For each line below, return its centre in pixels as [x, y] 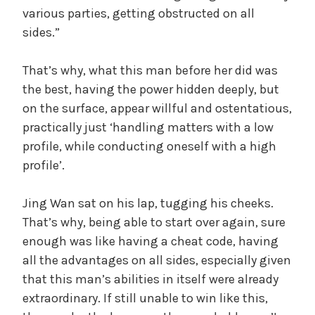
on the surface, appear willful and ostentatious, [157, 108]
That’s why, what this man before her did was [150, 70]
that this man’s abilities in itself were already [150, 279]
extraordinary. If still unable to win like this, [145, 298]
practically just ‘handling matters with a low [148, 127]
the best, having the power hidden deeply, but [151, 89]
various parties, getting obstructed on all [139, 13]
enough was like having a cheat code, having [150, 241]
